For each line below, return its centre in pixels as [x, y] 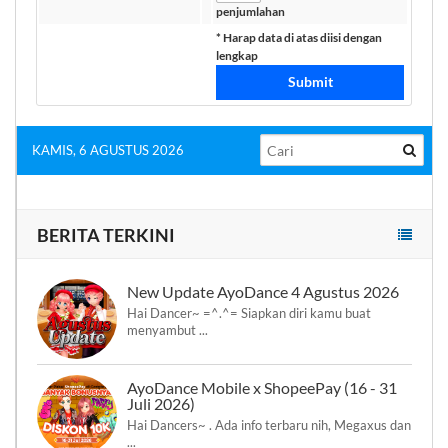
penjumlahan [250, 11]
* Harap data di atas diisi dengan [299, 37]
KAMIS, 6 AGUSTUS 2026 [108, 150]
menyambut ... [167, 330]
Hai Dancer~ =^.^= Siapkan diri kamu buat [249, 313]
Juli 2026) [161, 403]
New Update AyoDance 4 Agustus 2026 [263, 291]
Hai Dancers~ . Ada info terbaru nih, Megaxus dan [269, 425]
